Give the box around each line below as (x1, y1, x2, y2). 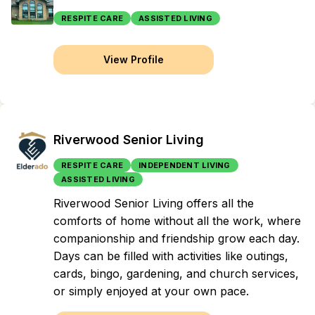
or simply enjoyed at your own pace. (53, 284, 249, 298)
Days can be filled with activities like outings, (53, 249, 288, 263)
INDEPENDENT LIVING (139, 160, 231, 170)
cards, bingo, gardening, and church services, (53, 266, 299, 281)
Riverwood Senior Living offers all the (53, 196, 254, 210)
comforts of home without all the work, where (53, 214, 301, 228)
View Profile (103, 53, 164, 65)
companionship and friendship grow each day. (53, 231, 300, 245)
